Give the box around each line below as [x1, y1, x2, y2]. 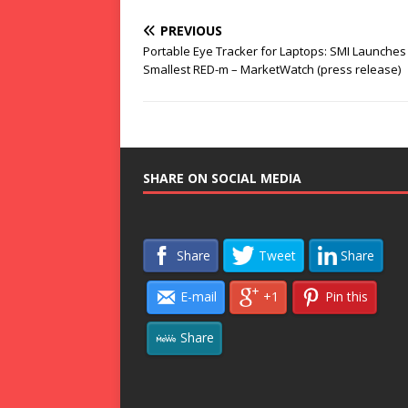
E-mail [179, 288, 217, 306]
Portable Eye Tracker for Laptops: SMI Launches [143, 43, 406, 59]
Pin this [325, 288, 369, 306]
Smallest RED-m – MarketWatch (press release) [143, 61, 401, 77]
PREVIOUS [160, 22, 222, 39]
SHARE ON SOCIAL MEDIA [143, 169, 301, 187]
